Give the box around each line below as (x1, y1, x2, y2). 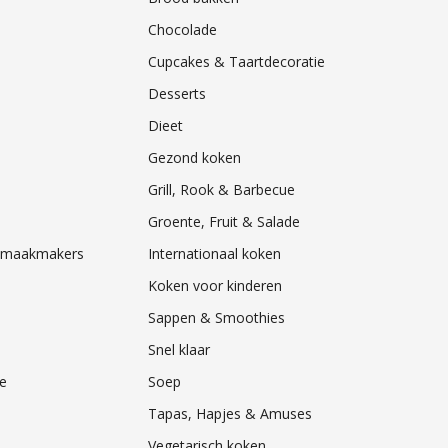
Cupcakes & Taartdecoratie (147, 52, 325, 72)
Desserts (147, 84, 206, 104)
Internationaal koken (147, 244, 281, 264)
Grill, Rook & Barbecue (147, 180, 295, 200)
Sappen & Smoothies (147, 308, 285, 328)
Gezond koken (147, 148, 241, 168)
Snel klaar (147, 340, 210, 360)
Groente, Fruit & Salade (147, 212, 300, 232)
